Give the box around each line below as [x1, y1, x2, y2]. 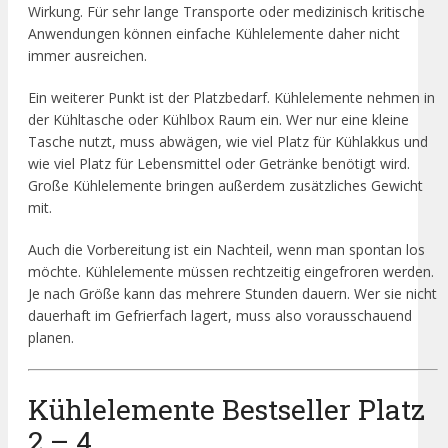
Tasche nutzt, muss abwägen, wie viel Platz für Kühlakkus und [28, 131, 428, 151]
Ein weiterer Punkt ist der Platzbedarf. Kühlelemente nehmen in [28, 87, 435, 107]
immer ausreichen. [28, 45, 147, 65]
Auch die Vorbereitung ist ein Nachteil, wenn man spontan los [28, 239, 425, 259]
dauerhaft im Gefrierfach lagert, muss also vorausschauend [28, 305, 412, 325]
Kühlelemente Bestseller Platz [28, 390, 425, 428]
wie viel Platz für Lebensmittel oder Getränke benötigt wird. [28, 153, 410, 173]
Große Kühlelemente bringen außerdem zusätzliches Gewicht [28, 175, 423, 195]
